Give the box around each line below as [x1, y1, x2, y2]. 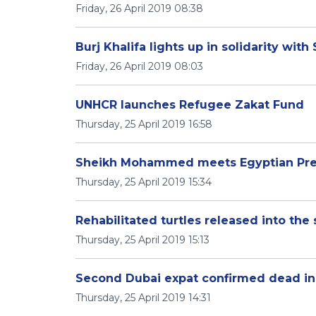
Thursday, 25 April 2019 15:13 [75, 233, 209, 246]
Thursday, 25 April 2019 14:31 [75, 291, 211, 304]
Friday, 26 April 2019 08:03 [75, 60, 203, 73]
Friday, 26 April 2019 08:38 [75, 2, 203, 15]
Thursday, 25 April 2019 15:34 [75, 176, 212, 188]
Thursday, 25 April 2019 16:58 [75, 118, 212, 130]
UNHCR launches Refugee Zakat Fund [75, 98, 304, 111]
